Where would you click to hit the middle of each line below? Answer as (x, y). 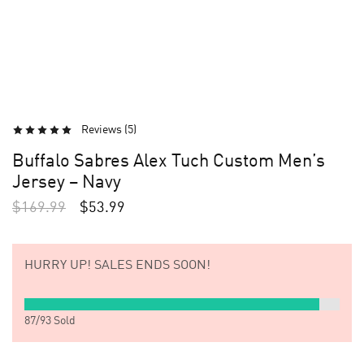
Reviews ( (104, 130)
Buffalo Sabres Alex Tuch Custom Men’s (169, 162)
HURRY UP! (58, 266)
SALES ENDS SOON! (151, 266)
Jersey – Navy (67, 183)
